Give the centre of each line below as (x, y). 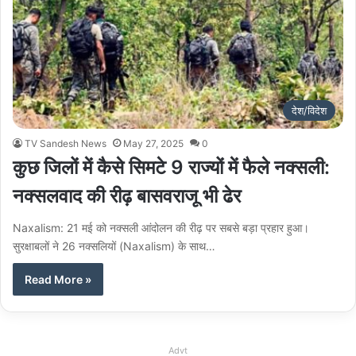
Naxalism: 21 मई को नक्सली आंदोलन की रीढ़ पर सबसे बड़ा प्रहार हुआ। (161, 228)
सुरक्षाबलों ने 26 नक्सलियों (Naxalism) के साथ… (114, 246)
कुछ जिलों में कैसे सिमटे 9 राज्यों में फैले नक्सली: (171, 168)
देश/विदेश (309, 111)
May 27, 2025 (153, 144)
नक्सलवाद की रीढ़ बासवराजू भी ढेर (127, 196)
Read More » (58, 280)
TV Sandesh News (66, 144)
